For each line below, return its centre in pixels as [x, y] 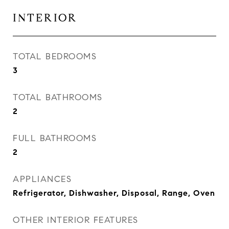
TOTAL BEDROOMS [55, 56]
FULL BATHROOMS [55, 138]
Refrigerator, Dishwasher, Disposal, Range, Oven [114, 193]
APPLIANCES [42, 179]
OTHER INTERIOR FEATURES [76, 220]
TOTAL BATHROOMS [58, 97]
